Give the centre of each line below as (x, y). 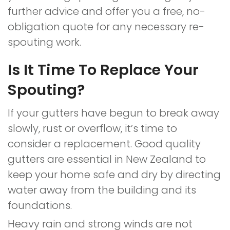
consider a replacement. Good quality (104, 144)
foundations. (41, 205)
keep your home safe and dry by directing (114, 175)
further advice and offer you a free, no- (107, 11)
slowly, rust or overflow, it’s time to (92, 128)
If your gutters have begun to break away (113, 113)
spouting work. (44, 42)
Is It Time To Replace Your (103, 70)
